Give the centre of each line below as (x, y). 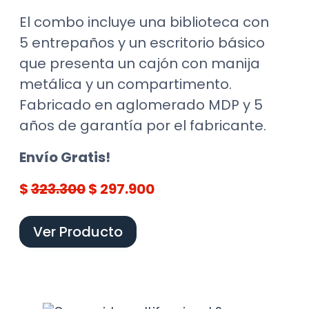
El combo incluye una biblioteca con (144, 22)
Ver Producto (78, 232)
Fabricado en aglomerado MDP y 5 (141, 105)
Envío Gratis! (64, 158)
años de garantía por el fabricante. (142, 126)
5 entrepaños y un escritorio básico (142, 43)
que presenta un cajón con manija (139, 64)
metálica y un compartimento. (125, 84)
